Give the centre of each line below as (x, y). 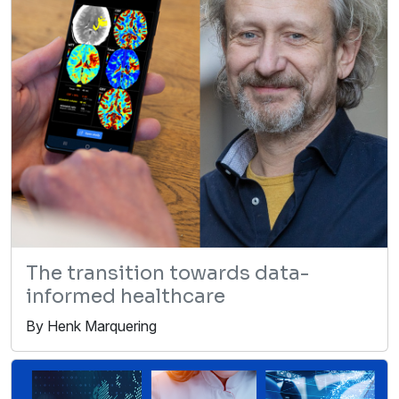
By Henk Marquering (91, 326)
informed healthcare (126, 297)
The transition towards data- (167, 273)
